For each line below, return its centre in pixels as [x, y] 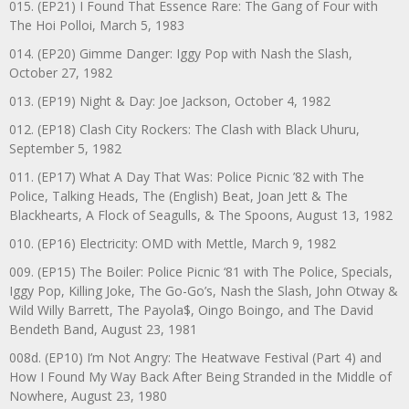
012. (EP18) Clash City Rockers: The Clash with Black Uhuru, [184, 129]
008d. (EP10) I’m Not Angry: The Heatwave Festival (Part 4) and [195, 357]
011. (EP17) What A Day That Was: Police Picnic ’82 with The [187, 176]
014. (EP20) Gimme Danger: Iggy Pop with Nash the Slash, [181, 53]
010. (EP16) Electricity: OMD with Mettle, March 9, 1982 [173, 243]
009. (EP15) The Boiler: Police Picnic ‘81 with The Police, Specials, [201, 271]
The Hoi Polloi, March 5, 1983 [97, 25]
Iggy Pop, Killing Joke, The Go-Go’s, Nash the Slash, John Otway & [204, 290]
